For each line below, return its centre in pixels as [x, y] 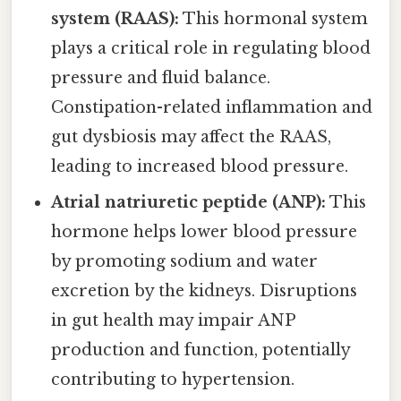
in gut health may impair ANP [173, 320]
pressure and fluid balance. [161, 77]
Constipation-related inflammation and [212, 107]
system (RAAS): [115, 18]
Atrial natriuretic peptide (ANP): [189, 202]
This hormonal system [274, 18]
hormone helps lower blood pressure [205, 231]
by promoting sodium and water [185, 261]
